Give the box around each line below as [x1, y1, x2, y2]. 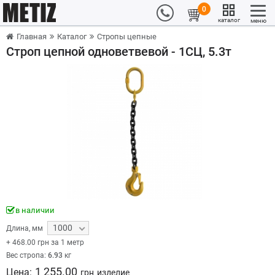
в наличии [15, 206, 55, 215]
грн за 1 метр [36, 238, 84, 247]
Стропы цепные [97, 32, 157, 41]
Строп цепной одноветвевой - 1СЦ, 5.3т [6, 44, 231, 59]
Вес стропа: [6, 251, 48, 260]
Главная [17, 32, 47, 41]
